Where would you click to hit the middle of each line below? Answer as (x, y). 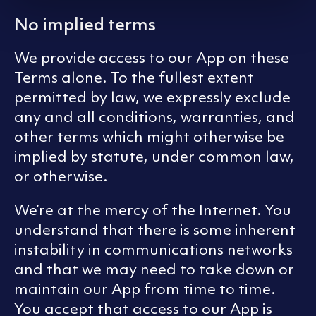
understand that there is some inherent (155, 230)
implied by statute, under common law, (154, 157)
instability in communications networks (153, 250)
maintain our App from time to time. (145, 289)
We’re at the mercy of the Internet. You (153, 210)
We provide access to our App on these (152, 58)
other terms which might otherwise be (149, 137)
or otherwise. (61, 176)
